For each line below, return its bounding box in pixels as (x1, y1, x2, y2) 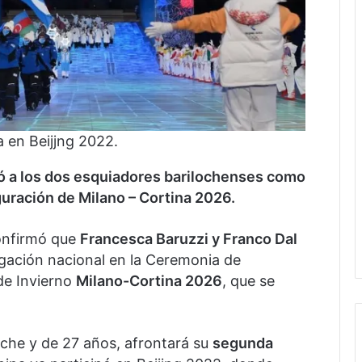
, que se (222, 271, 275, 289)
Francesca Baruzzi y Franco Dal (80, 229, 297, 247)
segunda (213, 334, 273, 351)
